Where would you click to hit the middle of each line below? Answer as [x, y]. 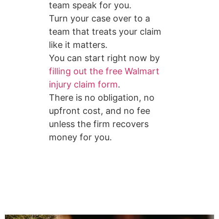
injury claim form [83, 85]
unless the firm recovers [99, 124]
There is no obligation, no [102, 98]
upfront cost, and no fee [99, 111]
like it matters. [78, 45]
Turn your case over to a [99, 19]
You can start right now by [104, 58]
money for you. [80, 137]
